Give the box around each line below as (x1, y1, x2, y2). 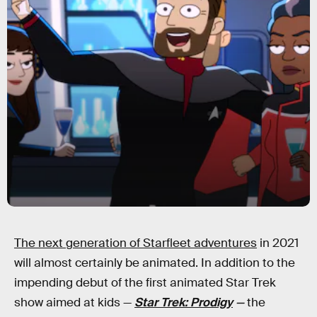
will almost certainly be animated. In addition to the (14, 255, 295, 270)
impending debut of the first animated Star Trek (14, 275, 276, 290)
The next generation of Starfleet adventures (14, 236, 257, 250)
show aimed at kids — (14, 295, 134, 310)
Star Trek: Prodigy (134, 295, 233, 310)
